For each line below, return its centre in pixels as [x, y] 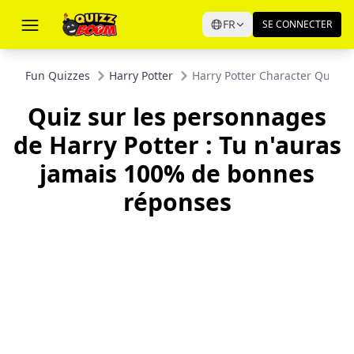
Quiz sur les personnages [177, 117]
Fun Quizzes [58, 75]
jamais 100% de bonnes [177, 173]
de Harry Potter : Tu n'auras [177, 145]
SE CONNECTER [297, 24]
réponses [177, 202]
